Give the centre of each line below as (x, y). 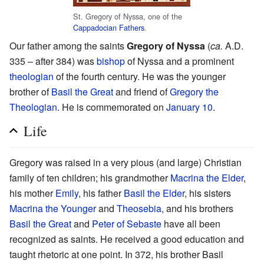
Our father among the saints (68, 46)
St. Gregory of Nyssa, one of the (127, 16)
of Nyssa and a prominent (179, 61)
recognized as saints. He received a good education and (127, 239)
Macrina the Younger (53, 209)
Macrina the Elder (207, 178)
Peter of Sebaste (127, 224)
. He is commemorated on (112, 107)
